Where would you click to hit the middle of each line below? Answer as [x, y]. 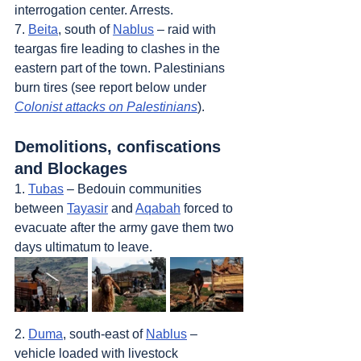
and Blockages [71, 168]
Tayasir [87, 208]
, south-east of [104, 334]
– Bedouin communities [134, 189]
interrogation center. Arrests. [94, 10]
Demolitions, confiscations [120, 146]
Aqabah [158, 208]
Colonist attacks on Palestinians [106, 106]
